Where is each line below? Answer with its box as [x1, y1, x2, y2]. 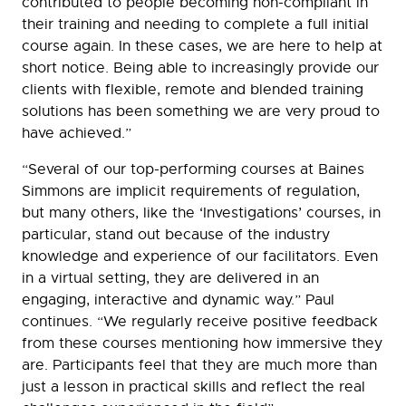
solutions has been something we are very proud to [22, 102, 380, 121]
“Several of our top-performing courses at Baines [22, 160, 364, 179]
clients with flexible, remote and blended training [22, 81, 363, 100]
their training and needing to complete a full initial [22, 15, 369, 34]
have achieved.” [22, 124, 131, 143]
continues [22, 313, 89, 332]
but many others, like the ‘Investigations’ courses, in [22, 204, 381, 223]
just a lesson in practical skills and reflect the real [22, 378, 365, 397]
